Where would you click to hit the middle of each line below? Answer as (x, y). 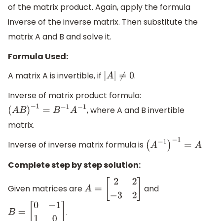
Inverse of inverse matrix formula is (77, 145)
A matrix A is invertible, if (56, 76)
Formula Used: (38, 56)
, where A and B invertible (136, 110)
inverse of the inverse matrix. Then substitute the (103, 22)
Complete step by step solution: (74, 165)
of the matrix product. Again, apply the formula (99, 7)
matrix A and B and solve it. (60, 37)
